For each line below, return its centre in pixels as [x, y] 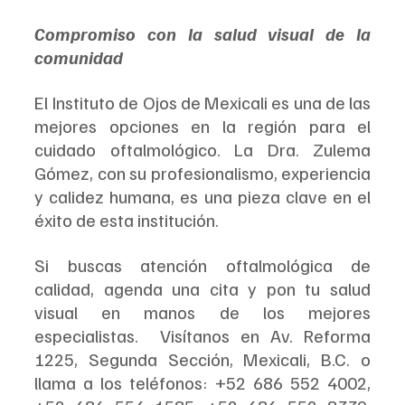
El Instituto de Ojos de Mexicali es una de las [202, 102]
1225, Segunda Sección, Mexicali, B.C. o [202, 358]
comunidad [82, 57]
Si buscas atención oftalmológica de [202, 264]
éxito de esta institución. [130, 219]
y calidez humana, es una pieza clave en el [202, 196]
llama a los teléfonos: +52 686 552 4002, [202, 382]
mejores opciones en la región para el [202, 125]
